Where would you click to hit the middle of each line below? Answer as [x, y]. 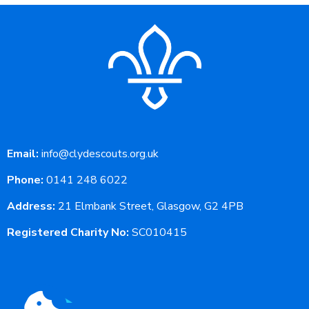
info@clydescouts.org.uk [100, 154]
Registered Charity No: [68, 233]
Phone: [25, 180]
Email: [23, 154]
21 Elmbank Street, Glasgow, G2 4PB [149, 207]
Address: [31, 207]
